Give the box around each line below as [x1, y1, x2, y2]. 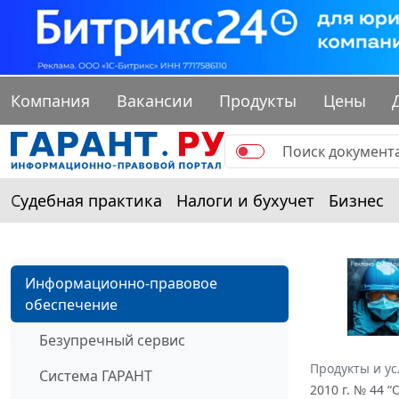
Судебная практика [11, 190, 162, 212]
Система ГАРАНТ [39, 366, 152, 387]
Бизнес [329, 190, 384, 212]
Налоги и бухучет [176, 190, 314, 212]
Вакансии [116, 90, 193, 112]
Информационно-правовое [25, 273, 217, 294]
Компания [11, 90, 90, 112]
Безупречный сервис [39, 330, 185, 351]
